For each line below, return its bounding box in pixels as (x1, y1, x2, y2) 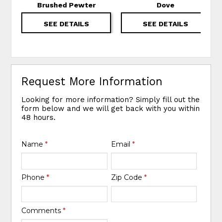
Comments (21, 206, 63, 216)
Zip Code (111, 173, 144, 182)
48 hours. (21, 112, 56, 122)
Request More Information (21, 74, 163, 88)
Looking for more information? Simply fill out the (21, 95, 200, 104)
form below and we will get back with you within (21, 104, 200, 113)
